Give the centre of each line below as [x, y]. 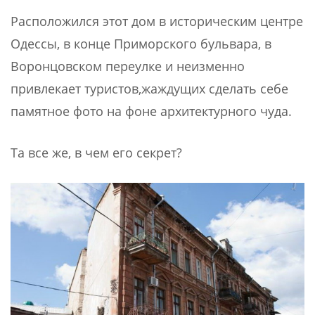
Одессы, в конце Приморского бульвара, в [141, 44]
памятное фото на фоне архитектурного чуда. [151, 111]
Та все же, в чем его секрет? [96, 153]
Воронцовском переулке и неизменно [128, 66]
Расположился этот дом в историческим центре [157, 21]
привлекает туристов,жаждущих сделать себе [149, 89]
